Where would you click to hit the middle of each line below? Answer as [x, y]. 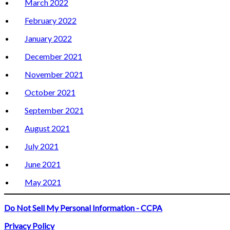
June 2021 [43, 164]
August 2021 [47, 128]
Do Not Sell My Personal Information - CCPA [83, 208]
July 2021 [42, 146]
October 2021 [50, 92]
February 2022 [51, 21]
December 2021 [53, 56]
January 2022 [48, 39]
